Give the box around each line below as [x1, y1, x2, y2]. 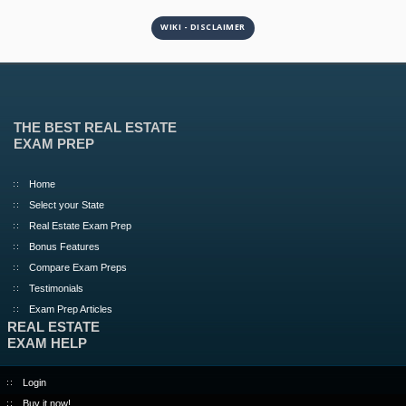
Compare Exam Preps [29, 261, 127, 273]
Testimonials [29, 282, 83, 294]
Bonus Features [29, 240, 100, 252]
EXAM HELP [6, 334, 87, 351]
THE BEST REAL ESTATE [14, 120, 177, 136]
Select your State [29, 198, 104, 210]
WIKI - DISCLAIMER [160, 20, 246, 33]
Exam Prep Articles [29, 303, 112, 314]
